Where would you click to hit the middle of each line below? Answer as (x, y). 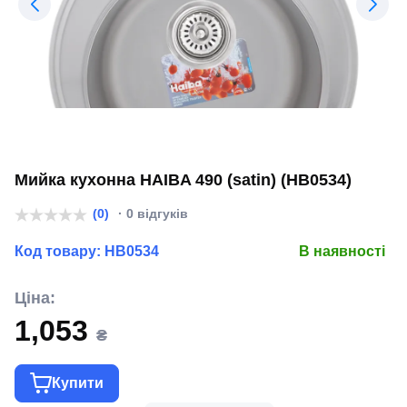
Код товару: (60, 251)
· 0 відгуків (151, 213)
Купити (78, 383)
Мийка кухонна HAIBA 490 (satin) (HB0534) (183, 180)
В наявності (342, 251)
